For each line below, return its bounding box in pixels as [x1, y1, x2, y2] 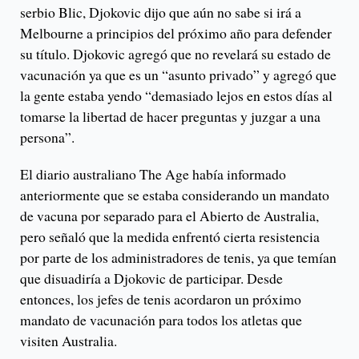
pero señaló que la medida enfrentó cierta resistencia [20, 227, 320, 247]
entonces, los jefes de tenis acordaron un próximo [20, 289, 301, 309]
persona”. [20, 127, 75, 147]
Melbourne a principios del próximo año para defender [20, 23, 332, 43]
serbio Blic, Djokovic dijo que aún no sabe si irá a [20, 2, 301, 22]
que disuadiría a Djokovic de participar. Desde [20, 268, 283, 288]
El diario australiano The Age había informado [20, 164, 286, 184]
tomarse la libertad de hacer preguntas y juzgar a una [20, 107, 321, 127]
